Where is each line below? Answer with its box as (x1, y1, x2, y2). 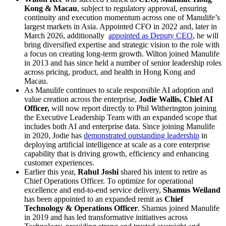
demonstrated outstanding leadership (84, 131, 199, 140)
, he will (193, 31, 218, 40)
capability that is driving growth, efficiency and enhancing (24, 149, 209, 158)
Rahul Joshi (78, 167, 121, 176)
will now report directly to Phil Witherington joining (49, 103, 216, 112)
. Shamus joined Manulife (138, 203, 219, 212)
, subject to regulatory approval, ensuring (77, 4, 207, 13)
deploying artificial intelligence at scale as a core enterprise (24, 140, 210, 149)
